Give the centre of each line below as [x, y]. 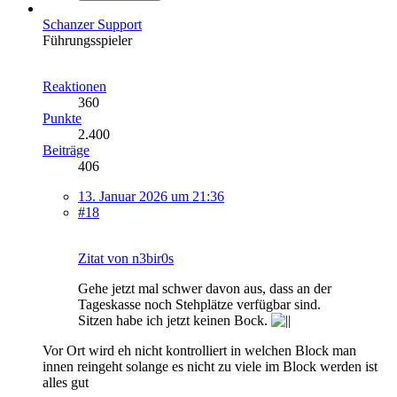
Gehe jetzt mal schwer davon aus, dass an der [205, 289]
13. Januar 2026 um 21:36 [151, 197]
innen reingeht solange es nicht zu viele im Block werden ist [210, 367]
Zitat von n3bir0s [126, 259]
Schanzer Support [92, 25]
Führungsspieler [87, 41]
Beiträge [66, 151]
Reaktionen [74, 87]
